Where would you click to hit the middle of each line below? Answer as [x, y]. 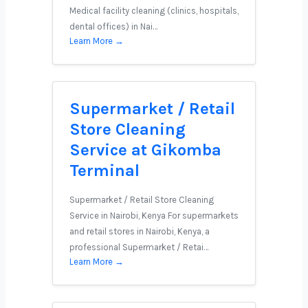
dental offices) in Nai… [113, 26]
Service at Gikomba [145, 150]
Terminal [104, 170]
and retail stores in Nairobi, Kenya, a [140, 231]
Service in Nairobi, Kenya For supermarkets [154, 216]
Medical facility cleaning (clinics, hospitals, [154, 11]
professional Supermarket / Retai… [139, 247]
